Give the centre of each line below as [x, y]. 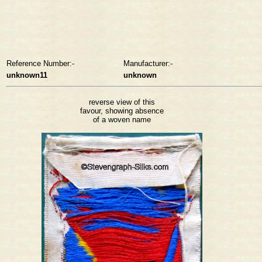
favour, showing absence [122, 111]
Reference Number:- [40, 63]
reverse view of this [122, 102]
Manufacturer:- [148, 63]
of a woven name [122, 119]
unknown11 [27, 75]
